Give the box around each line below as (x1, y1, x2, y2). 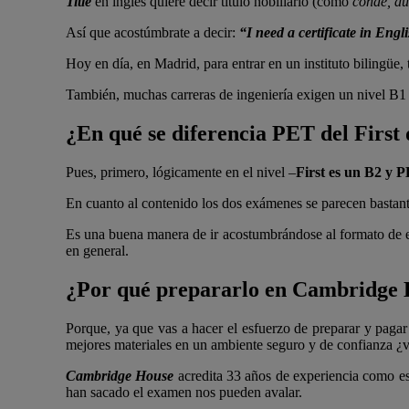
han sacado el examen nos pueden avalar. (66, 384, 302, 401)
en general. (66, 243, 129, 259)
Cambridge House (66, 368, 178, 384)
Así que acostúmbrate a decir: (66, 25, 239, 41)
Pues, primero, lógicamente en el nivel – (66, 164, 296, 181)
